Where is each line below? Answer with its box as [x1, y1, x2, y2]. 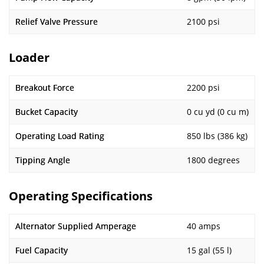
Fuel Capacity [15, 245, 68, 256]
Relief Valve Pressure [15, 16, 98, 27]
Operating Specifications [9, 188, 153, 204]
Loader [9, 49, 49, 65]
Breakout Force [15, 82, 74, 93]
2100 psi [187, 16, 220, 27]
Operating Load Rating [15, 130, 104, 141]
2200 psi [187, 82, 220, 93]
